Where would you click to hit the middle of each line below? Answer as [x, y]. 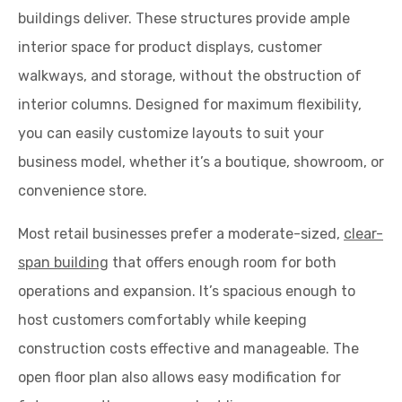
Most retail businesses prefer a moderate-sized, [181, 233]
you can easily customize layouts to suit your [171, 133]
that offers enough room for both [223, 262]
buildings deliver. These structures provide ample [184, 18]
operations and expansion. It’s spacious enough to [187, 291]
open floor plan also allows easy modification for [179, 377]
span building [63, 262]
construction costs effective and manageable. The [188, 348]
